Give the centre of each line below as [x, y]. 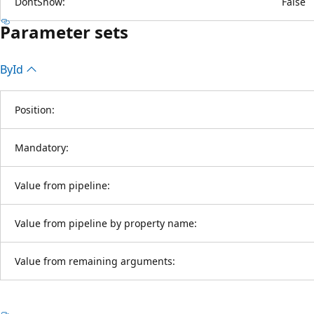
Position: [35, 109]
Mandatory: [42, 147]
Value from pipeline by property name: [106, 223]
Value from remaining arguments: [95, 261]
